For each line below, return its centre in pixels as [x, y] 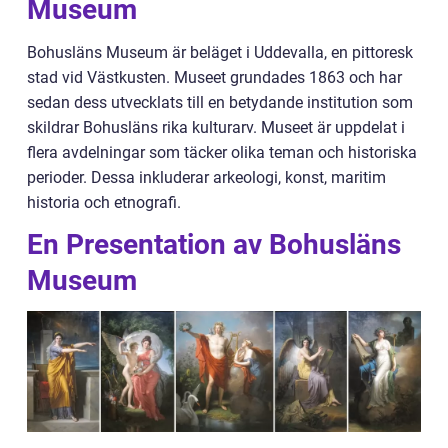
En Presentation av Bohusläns [214, 244]
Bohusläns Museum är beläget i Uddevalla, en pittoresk [220, 52]
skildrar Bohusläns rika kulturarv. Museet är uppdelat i [216, 127]
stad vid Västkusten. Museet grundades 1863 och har [214, 77]
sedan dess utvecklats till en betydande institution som [220, 102]
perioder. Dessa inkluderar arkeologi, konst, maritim [206, 177]
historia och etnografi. [104, 202]
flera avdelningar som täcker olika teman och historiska [222, 152]
